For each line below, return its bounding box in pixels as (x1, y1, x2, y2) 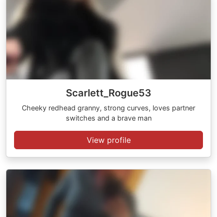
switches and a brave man (65, 114, 152, 122)
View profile (86, 135, 131, 145)
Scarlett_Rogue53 (66, 87, 151, 99)
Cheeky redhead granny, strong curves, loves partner (22, 104, 195, 112)
